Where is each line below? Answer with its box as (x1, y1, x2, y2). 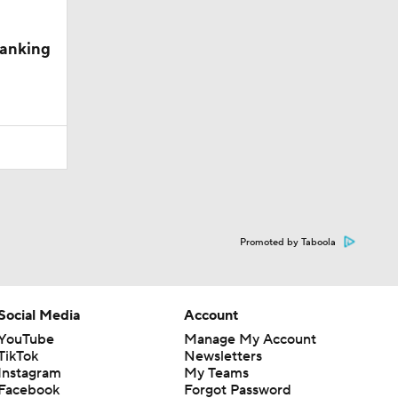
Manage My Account (183, 330, 316, 348)
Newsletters (183, 346, 262, 365)
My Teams (183, 363, 249, 382)
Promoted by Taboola (240, 235, 336, 249)
